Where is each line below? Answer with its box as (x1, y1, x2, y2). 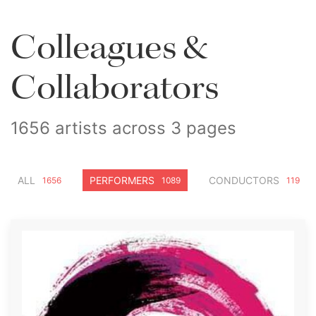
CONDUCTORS (209, 174, 279, 186)
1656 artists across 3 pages (11, 118, 236, 138)
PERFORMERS (90, 174, 154, 186)
